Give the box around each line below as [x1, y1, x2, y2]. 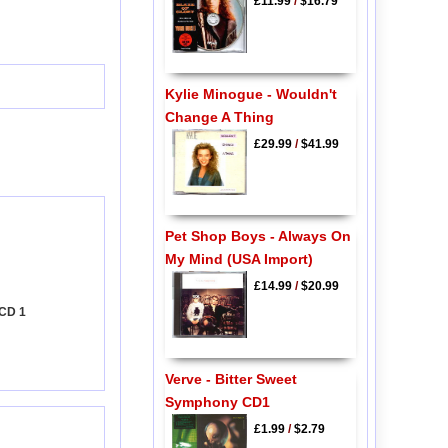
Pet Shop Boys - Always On [164, 228, 351, 245]
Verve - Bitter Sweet [164, 370, 297, 387]
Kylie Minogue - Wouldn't [164, 85, 337, 102]
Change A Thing [164, 108, 274, 125]
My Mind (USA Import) [164, 251, 313, 268]
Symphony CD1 [164, 393, 270, 410]
